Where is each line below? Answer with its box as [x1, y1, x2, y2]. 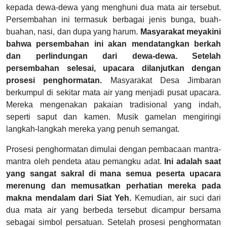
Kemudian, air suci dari [131, 194, 221, 203]
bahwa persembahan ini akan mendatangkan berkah [6, 40, 221, 49]
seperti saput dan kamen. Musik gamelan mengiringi [6, 112, 221, 122]
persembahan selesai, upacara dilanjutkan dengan [6, 64, 221, 73]
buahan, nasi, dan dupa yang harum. [6, 27, 140, 36]
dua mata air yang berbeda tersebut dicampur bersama [6, 206, 221, 215]
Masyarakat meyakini [140, 27, 221, 36]
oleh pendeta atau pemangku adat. [33, 157, 164, 166]
